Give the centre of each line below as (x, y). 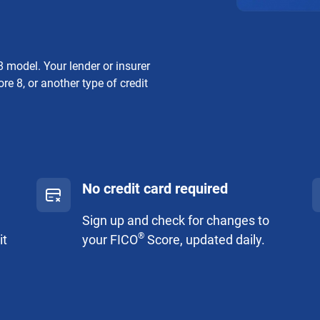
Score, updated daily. (205, 240)
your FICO (110, 240)
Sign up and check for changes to (176, 220)
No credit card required (155, 189)
